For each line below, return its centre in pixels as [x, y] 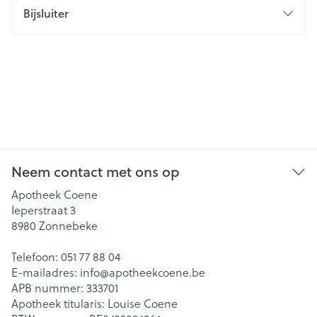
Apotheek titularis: [59, 304]
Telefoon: [36, 257]
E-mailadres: [46, 272]
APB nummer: [49, 288]
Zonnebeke [68, 226]
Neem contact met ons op [96, 172]
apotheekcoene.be [157, 272]
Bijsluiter [46, 13]
